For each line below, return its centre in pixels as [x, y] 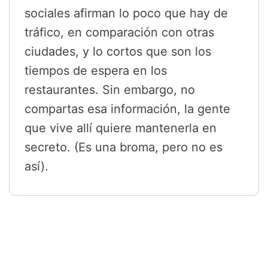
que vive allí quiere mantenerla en [121, 128]
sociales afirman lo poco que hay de [126, 13]
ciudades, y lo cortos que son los [118, 52]
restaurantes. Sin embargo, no [110, 90]
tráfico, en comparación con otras [119, 33]
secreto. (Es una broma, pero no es [124, 147]
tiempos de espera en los [96, 71]
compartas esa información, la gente [127, 109]
